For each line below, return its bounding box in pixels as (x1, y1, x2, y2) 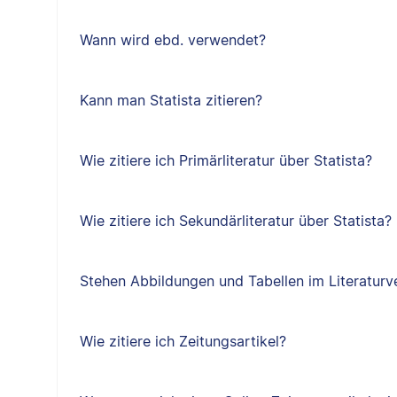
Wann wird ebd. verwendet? (79, 31, 266, 49)
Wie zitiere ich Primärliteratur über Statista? (79, 152, 372, 169)
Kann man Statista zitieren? (79, 91, 262, 109)
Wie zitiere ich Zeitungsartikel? (79, 332, 286, 350)
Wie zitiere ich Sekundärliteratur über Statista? (79, 212, 392, 230)
